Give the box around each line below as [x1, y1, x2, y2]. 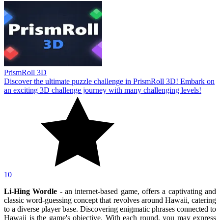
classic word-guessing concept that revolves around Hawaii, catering [4, 195, 216, 204]
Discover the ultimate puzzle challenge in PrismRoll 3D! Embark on [4, 77, 215, 85]
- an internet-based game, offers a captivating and [57, 187, 217, 195]
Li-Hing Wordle [4, 187, 57, 195]
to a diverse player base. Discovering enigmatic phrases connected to [4, 204, 216, 213]
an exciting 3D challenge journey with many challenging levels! [4, 85, 201, 94]
